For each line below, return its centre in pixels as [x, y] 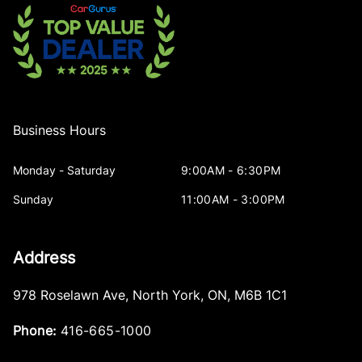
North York [166, 295]
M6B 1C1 [261, 295]
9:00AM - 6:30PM [231, 170]
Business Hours [59, 130]
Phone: [35, 331]
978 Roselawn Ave [69, 295]
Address [44, 258]
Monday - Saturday [64, 170]
